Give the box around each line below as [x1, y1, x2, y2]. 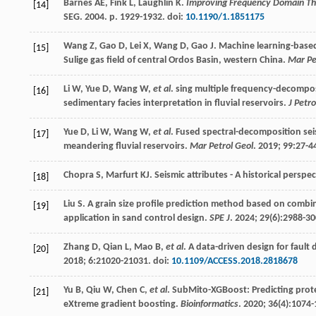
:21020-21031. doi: [93, 255, 171, 267]
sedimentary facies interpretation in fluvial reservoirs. [63, 97, 288, 109]
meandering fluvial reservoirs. [63, 140, 190, 152]
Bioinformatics [181, 298, 238, 310]
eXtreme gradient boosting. [63, 298, 181, 310]
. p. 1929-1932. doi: [104, 11, 186, 23]
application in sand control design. [63, 212, 209, 224]
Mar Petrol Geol [190, 140, 253, 152]
